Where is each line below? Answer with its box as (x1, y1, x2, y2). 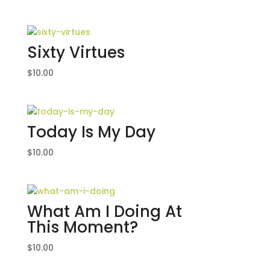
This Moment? (27, 216, 138, 239)
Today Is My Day (27, 121, 155, 143)
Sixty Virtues (27, 42, 125, 64)
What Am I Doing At (27, 201, 182, 223)
